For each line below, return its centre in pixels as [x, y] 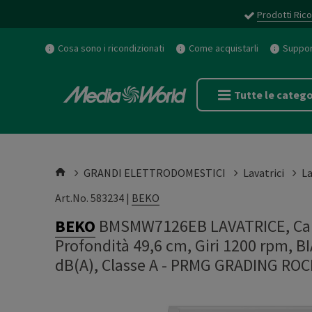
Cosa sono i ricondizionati [111, 48]
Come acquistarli [224, 48]
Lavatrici [264, 173]
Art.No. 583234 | [93, 198]
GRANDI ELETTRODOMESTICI [155, 173]
